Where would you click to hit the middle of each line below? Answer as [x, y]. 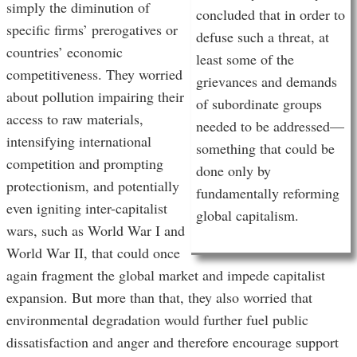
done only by [233, 171]
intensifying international [79, 141]
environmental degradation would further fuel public [157, 320]
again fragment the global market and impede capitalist [166, 275]
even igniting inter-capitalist [87, 208]
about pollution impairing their [95, 97]
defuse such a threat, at [263, 37]
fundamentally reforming [268, 193]
